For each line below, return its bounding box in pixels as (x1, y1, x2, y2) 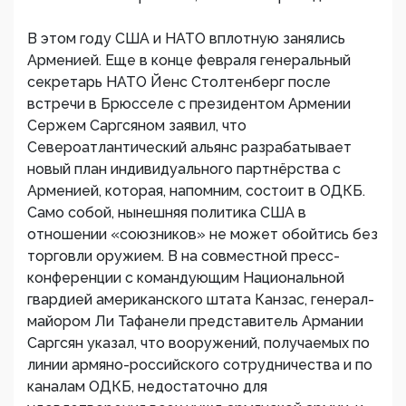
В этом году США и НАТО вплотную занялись (27, 30, 345, 47)
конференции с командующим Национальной (27, 269, 344, 286)
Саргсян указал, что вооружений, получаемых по (27, 334, 370, 352)
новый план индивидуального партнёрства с (27, 160, 341, 178)
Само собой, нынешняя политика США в (27, 204, 306, 221)
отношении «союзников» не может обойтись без (27, 226, 378, 243)
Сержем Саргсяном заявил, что (27, 117, 246, 134)
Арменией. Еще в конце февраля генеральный (27, 52, 351, 69)
